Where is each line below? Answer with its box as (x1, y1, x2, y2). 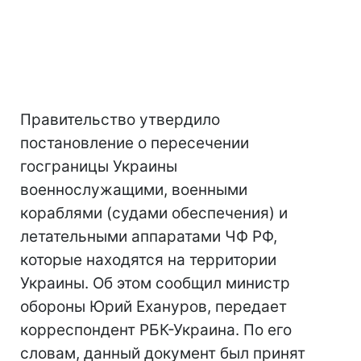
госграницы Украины (20, 157, 177, 176)
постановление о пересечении (20, 134, 249, 152)
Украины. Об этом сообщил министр (20, 274, 290, 293)
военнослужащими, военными (20, 180, 247, 199)
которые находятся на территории (20, 251, 276, 269)
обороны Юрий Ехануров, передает (20, 297, 287, 316)
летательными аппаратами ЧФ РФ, (20, 227, 277, 246)
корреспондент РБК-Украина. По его (20, 321, 292, 339)
